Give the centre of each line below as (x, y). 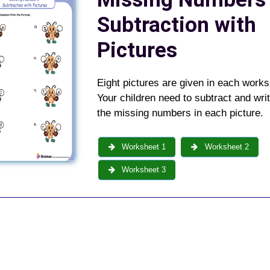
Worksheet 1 (143, 147)
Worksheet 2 (225, 147)
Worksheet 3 (143, 170)
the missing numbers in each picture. (180, 113)
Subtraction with (176, 25)
